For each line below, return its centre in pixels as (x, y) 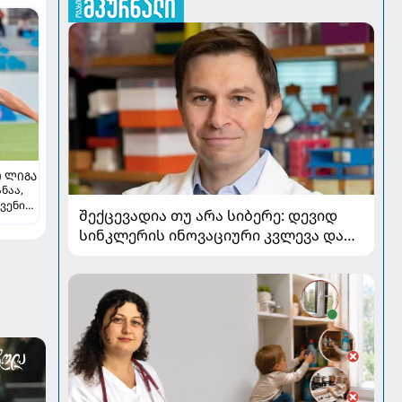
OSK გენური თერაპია (156, 254)
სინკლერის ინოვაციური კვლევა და (211, 235)
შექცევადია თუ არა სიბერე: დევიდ (208, 215)
